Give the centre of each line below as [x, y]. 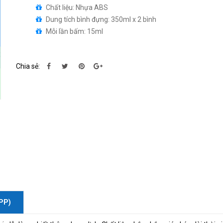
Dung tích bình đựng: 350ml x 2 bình [101, 19]
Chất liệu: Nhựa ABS [77, 7]
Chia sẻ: [28, 66]
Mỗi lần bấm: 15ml [74, 31]
